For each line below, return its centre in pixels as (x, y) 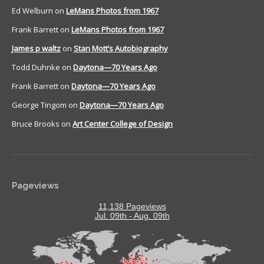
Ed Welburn (32, 11)
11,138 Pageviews (132, 207)
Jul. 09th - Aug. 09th (132, 216)
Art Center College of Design (123, 124)
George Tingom (39, 105)
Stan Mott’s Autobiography (121, 49)
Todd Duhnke (36, 67)
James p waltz (36, 49)
